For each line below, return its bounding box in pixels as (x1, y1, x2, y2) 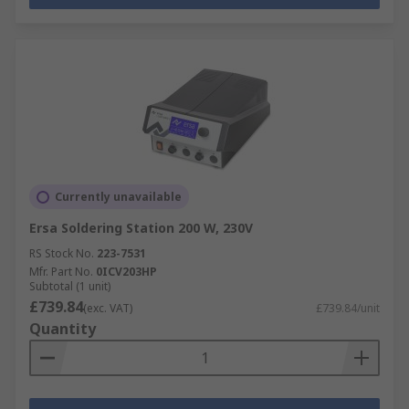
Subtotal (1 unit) (29, 278, 110, 294)
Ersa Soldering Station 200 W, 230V (29, 219, 253, 236)
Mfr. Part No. (29, 264, 93, 279)
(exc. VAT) (83, 300, 132, 316)
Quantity (29, 319, 96, 339)
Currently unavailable (55, 189, 182, 204)
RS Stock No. (29, 246, 94, 261)
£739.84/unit (316, 300, 380, 316)
